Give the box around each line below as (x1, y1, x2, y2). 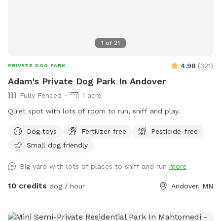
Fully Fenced (20, 91, 62, 99)
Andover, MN (171, 182, 213, 190)
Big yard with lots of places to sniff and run (20, 162, 169, 170)
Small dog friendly (27, 141, 88, 149)
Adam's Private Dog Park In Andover (8, 75, 166, 86)
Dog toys (27, 127, 57, 135)
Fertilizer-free (81, 127, 126, 135)
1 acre (82, 91, 102, 99)
